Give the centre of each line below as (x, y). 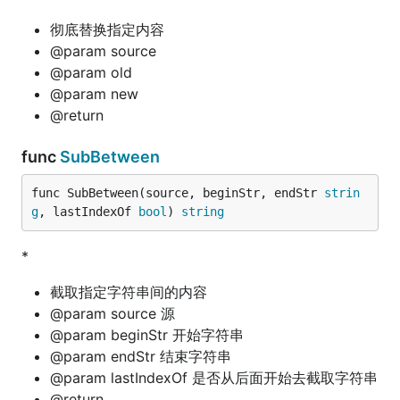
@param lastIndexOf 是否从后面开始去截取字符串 (214, 378)
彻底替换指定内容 (107, 29)
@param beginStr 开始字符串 (147, 335)
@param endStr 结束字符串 (141, 356)
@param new (94, 94)
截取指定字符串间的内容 (129, 292)
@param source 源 (112, 313)
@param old (91, 72)
